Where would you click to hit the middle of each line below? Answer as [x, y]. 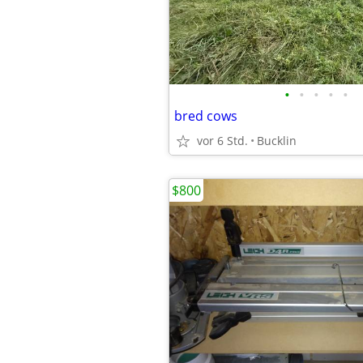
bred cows [206, 116]
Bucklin [277, 141]
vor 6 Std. [222, 141]
